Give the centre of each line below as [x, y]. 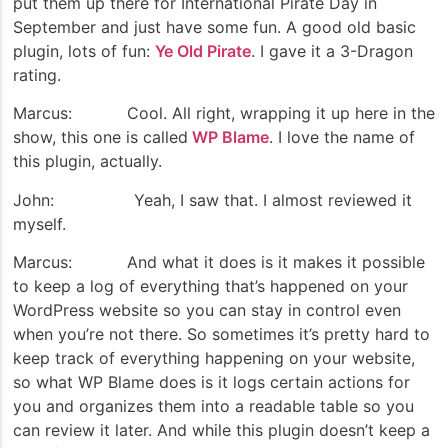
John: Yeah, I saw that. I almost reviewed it [212, 199]
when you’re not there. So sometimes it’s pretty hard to [221, 333]
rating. [37, 74]
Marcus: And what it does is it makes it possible [219, 261]
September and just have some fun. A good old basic [214, 26]
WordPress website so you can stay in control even [207, 309]
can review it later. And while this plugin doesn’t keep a [221, 429]
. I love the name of [342, 137]
